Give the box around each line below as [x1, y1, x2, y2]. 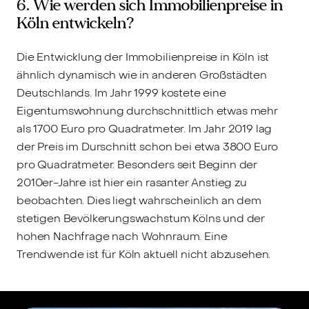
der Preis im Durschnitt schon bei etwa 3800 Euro [17, 139, 279, 154]
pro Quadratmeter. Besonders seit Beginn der [17, 157, 258, 172]
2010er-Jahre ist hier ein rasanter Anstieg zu [17, 175, 247, 190]
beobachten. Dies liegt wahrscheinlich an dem [17, 192, 261, 208]
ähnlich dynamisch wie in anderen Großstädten [17, 67, 267, 82]
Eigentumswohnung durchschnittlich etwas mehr [17, 103, 278, 118]
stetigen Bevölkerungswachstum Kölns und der [17, 210, 266, 226]
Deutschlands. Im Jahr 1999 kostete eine [17, 85, 226, 100]
